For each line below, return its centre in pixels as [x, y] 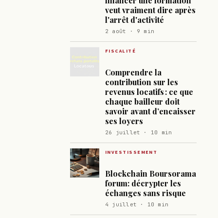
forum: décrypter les [143, 183]
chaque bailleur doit [142, 101]
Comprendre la [133, 72]
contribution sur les [142, 82]
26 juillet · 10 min [139, 132]
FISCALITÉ [121, 51]
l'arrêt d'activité [135, 19]
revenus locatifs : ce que [149, 91]
